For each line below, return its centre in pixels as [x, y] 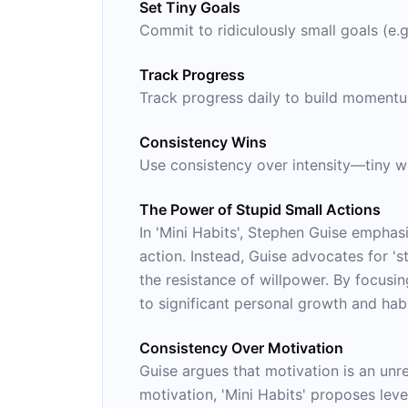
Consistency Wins [203, 142]
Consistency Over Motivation [241, 348]
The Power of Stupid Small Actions [260, 209]
